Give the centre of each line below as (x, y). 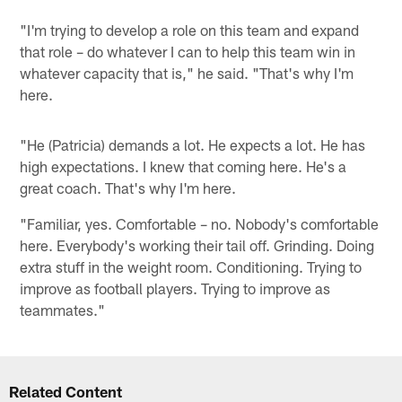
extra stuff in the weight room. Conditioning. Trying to (191, 266)
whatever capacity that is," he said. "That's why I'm (187, 72)
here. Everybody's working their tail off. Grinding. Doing (197, 245)
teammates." (63, 309)
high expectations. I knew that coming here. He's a (184, 166)
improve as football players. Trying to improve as (175, 288)
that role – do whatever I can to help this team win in (188, 51)
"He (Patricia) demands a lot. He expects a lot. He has (193, 144)
